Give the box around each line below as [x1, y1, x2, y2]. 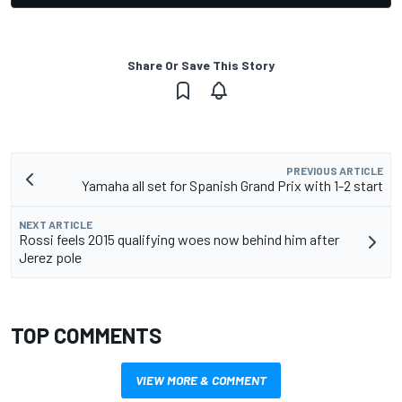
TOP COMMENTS [11, 322, 162, 349]
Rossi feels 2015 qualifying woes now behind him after [19, 231, 339, 249]
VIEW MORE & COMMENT [135, 372, 267, 389]
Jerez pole [19, 249, 82, 267]
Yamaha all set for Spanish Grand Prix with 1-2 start [82, 177, 383, 195]
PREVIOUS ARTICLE [286, 164, 383, 178]
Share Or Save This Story [127, 57, 275, 74]
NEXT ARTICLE [19, 218, 92, 232]
